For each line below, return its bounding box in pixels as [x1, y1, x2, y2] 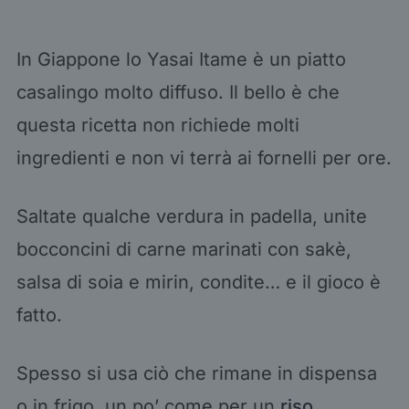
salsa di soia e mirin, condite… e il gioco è [16, 270, 381, 293]
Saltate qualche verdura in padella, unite [16, 204, 367, 227]
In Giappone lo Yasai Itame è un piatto [16, 47, 346, 70]
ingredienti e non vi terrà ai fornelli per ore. [16, 146, 392, 169]
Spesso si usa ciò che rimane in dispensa [16, 362, 377, 384]
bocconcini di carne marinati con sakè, [16, 237, 351, 260]
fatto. [16, 303, 68, 326]
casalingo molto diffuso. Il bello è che [16, 80, 340, 103]
